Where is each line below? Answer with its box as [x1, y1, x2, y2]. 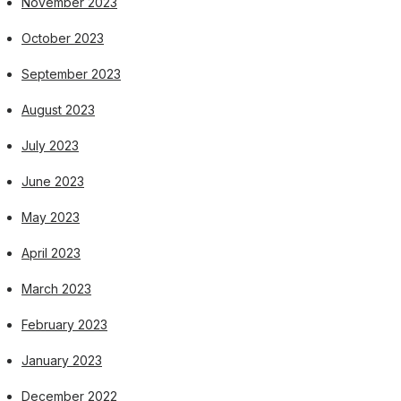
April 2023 [21, 245, 81, 260]
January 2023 [21, 353, 102, 368]
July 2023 [21, 138, 79, 153]
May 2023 [21, 209, 80, 225]
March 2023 [21, 281, 91, 296]
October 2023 [21, 30, 104, 46]
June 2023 [21, 174, 84, 189]
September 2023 [21, 66, 121, 81]
